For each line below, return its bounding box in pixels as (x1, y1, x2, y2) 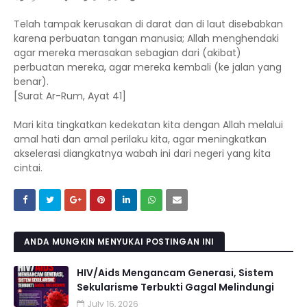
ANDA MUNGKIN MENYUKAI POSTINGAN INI (24, 236, 214, 247)
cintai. (14, 161, 42, 175)
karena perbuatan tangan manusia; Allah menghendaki (14, 32, 279, 45)
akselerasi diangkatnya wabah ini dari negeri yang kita (14, 147, 271, 160)
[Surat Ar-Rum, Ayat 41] (14, 89, 126, 103)
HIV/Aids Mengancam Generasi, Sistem (77, 266, 273, 280)
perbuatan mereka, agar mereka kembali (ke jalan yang (14, 60, 282, 74)
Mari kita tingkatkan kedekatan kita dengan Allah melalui (14, 118, 283, 132)
